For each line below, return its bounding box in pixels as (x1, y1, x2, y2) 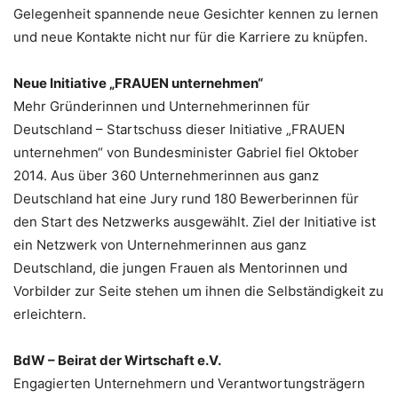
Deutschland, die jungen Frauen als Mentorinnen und (13, 259, 347, 276)
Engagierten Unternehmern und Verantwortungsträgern (13, 374, 365, 392)
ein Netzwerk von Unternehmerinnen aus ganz (13, 235, 306, 253)
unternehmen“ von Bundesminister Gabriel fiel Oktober (13, 143, 359, 161)
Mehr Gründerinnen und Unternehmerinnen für (13, 97, 310, 115)
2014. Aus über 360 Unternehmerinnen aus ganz (13, 166, 319, 184)
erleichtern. (13, 305, 86, 322)
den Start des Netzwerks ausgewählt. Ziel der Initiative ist (13, 212, 376, 230)
